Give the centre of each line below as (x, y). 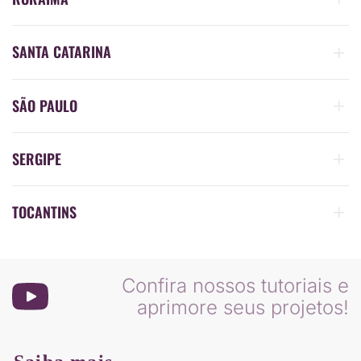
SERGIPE (37, 158)
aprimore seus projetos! (243, 308)
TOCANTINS (44, 212)
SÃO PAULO (45, 105)
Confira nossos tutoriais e (235, 286)
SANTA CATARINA (62, 52)
